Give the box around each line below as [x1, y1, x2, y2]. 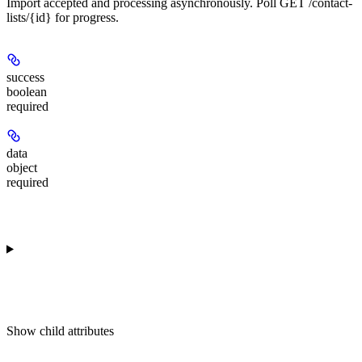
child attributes [40, 324, 114, 339]
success [6, 70, 44, 85]
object [6, 161, 37, 175]
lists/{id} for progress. [6, 11, 119, 25]
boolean [6, 85, 47, 99]
